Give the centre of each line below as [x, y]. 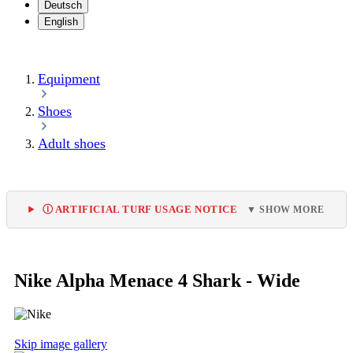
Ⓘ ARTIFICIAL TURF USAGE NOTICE [140, 209]
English [61, 22]
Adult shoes [72, 143]
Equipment [69, 79]
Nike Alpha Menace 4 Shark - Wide [157, 280]
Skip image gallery [61, 344]
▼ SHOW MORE [286, 210]
